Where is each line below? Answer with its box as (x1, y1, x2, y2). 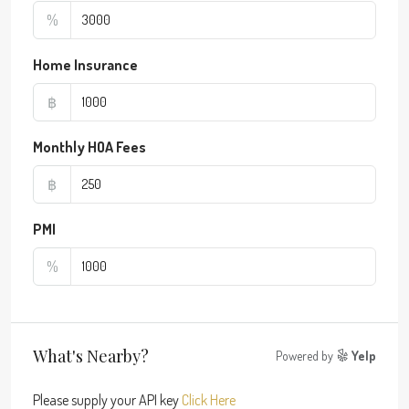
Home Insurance (33, 56, 138, 75)
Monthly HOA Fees (33, 138, 146, 157)
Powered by (276, 348, 336, 364)
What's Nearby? (33, 344, 149, 367)
